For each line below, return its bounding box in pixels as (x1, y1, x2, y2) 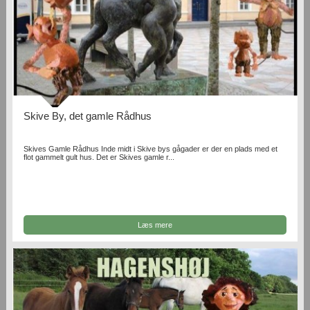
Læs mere (137, 220, 172, 229)
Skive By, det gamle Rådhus (24, 110, 152, 122)
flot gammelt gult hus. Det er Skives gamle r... (24, 153, 175, 162)
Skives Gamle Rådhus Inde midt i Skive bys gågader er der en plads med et (24, 145, 278, 154)
